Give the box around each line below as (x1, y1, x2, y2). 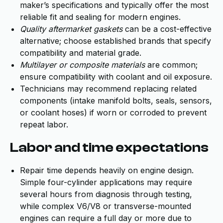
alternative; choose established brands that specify (20, 36, 211, 46)
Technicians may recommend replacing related (20, 84, 197, 94)
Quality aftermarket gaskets (20, 24, 122, 34)
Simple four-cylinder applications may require (20, 177, 192, 187)
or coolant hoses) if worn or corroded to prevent (20, 108, 207, 117)
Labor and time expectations (10, 139, 209, 155)
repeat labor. (20, 119, 68, 129)
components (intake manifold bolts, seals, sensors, (20, 96, 212, 106)
